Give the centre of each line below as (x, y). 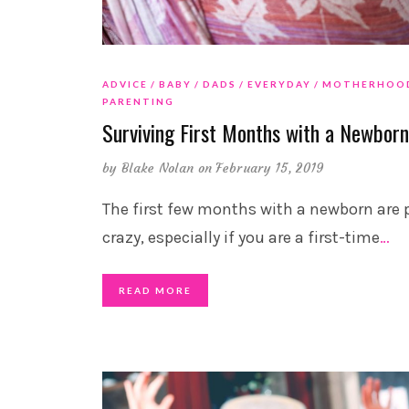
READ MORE (155, 290)
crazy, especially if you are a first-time (241, 237)
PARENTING (138, 101)
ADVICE (125, 84)
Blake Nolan (157, 168)
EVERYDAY (279, 84)
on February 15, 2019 (261, 168)
